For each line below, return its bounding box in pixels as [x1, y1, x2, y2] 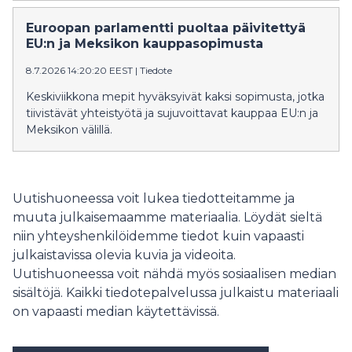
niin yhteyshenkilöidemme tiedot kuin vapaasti [13, 229, 304, 244]
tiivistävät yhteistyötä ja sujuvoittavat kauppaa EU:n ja [26, 106, 318, 120]
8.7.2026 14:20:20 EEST [26, 64, 133, 76]
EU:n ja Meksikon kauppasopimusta [26, 36, 263, 51]
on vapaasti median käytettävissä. [13, 304, 219, 319]
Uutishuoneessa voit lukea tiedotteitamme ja [13, 191, 295, 206]
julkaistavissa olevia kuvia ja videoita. [13, 247, 236, 262]
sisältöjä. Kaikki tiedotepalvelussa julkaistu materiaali [13, 285, 339, 300]
